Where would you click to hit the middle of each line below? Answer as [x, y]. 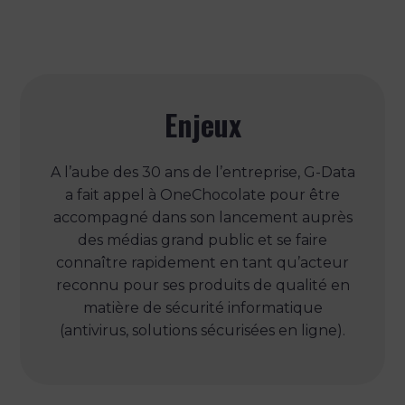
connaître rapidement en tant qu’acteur [202, 262]
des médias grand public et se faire [202, 240]
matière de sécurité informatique [202, 307]
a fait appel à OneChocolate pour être [202, 194]
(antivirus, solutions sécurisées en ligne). [202, 330]
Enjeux [202, 124]
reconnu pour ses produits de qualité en [202, 285]
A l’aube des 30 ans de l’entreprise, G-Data [202, 172]
